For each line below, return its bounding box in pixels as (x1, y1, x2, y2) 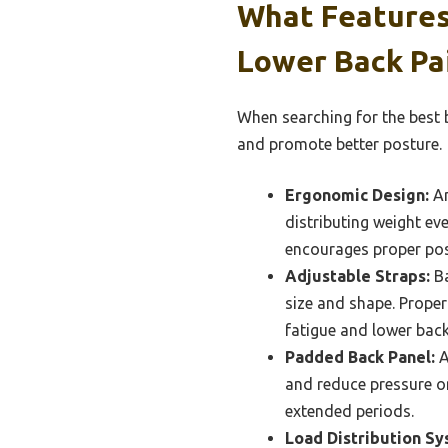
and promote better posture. (237, 135, 442, 154)
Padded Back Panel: (285, 348, 435, 367)
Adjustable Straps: (285, 267, 430, 286)
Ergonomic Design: (285, 186, 429, 205)
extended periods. (285, 402, 414, 421)
